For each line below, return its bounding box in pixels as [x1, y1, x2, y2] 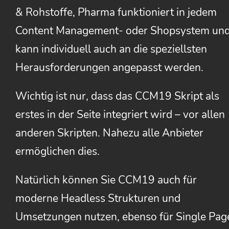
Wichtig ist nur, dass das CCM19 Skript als [15, 89, 219, 104]
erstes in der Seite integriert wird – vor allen [15, 107, 225, 122]
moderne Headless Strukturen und [15, 191, 180, 206]
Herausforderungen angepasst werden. [15, 60, 203, 75]
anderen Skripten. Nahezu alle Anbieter [15, 126, 203, 141]
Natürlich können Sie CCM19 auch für [15, 173, 197, 188]
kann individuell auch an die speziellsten [15, 42, 207, 57]
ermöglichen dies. [15, 144, 100, 159]
